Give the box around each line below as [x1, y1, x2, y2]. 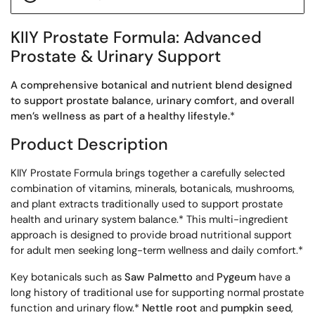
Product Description [11, 134, 168, 155]
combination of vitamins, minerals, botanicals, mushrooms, [11, 181, 295, 195]
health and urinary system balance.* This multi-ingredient [11, 212, 288, 226]
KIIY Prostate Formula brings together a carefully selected [11, 166, 285, 180]
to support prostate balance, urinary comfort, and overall [11, 94, 295, 108]
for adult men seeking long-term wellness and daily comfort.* [11, 243, 303, 257]
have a [256, 270, 290, 284]
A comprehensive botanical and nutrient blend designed [11, 78, 292, 92]
